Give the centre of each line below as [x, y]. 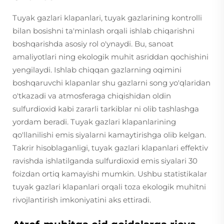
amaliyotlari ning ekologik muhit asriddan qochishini [110, 57]
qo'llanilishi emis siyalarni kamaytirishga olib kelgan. [109, 135]
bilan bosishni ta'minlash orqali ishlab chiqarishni [103, 31]
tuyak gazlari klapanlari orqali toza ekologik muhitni [109, 187]
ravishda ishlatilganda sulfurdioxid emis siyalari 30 [105, 161]
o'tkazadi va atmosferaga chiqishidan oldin [92, 96]
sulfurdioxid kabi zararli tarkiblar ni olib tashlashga [106, 109]
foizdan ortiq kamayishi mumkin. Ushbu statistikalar [110, 174]
